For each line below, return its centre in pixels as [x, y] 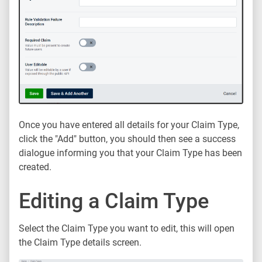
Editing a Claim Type [114, 201]
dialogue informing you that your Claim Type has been [130, 153]
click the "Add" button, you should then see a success [127, 139]
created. [35, 167]
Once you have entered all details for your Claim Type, [129, 125]
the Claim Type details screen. [80, 243]
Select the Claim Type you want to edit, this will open [127, 229]
